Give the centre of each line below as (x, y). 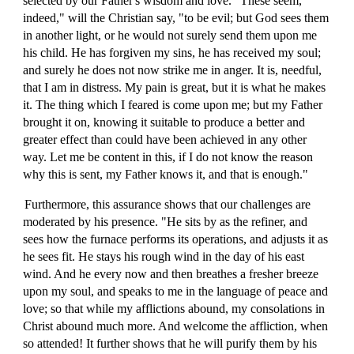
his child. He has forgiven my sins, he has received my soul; (172, 53)
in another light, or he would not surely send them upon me (170, 35)
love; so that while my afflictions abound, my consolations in (174, 309)
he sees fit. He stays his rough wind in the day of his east (164, 256)
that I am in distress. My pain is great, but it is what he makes (175, 87)
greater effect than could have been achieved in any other (165, 139)
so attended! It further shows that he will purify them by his (170, 343)
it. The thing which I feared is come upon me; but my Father (173, 105)
